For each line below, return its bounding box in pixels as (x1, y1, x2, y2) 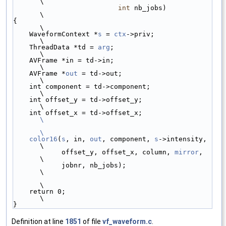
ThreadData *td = (29, 43, 98, 51)
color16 (29, 135, 58, 143)
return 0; (13, 188, 29, 196)
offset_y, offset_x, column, (62, 148, 175, 156)
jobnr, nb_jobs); (13, 161, 62, 169)
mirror (175, 148, 199, 156)
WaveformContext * (29, 30, 98, 38)
